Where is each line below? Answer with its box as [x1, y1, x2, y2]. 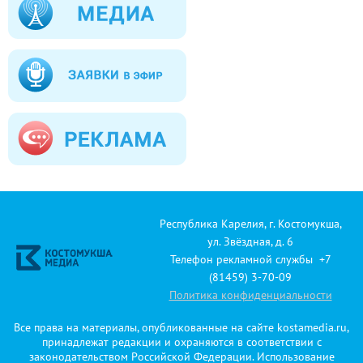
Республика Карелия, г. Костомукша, [159, 216, 342, 231]
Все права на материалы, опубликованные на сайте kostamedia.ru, [14, 319, 349, 335]
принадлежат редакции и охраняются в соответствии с [41, 334, 322, 349]
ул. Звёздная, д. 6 [207, 233, 293, 249]
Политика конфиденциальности [169, 287, 332, 302]
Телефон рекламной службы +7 [169, 251, 331, 267]
